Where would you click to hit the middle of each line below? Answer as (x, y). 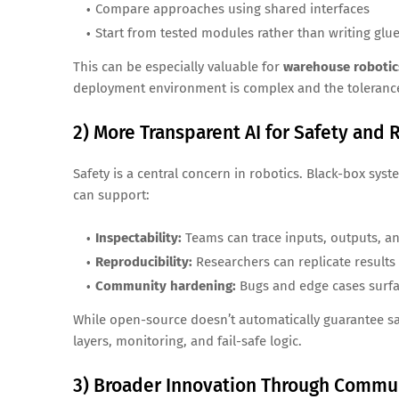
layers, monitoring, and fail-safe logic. (187, 342)
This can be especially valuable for (178, 67)
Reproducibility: (144, 262)
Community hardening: (166, 286)
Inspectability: (138, 238)
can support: (111, 195)
